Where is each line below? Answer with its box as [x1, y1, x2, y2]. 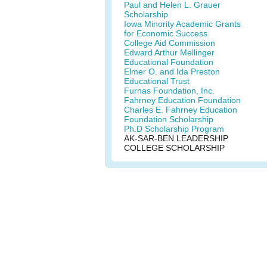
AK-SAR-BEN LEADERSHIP [124, 133, 228, 143]
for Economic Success [124, 29, 207, 38]
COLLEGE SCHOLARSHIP [124, 143, 225, 153]
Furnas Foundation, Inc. [124, 86, 215, 95]
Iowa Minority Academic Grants [124, 19, 241, 29]
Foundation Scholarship [124, 114, 213, 124]
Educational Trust [124, 76, 190, 86]
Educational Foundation [124, 57, 213, 67]
